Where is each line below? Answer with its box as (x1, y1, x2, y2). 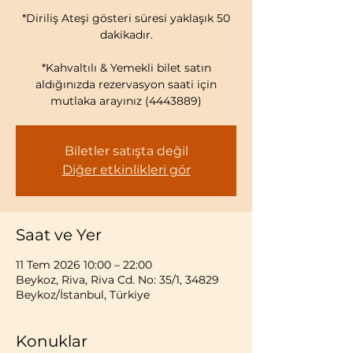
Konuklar (16, 332, 87, 351)
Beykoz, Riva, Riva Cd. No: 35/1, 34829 (16, 273, 219, 287)
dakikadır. (99, 28, 153, 42)
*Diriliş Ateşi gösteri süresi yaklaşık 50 (22, 11, 230, 25)
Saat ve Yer (16, 225, 102, 244)
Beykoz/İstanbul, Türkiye (16, 288, 150, 302)
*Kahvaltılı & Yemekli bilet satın (41, 61, 211, 75)
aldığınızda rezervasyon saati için (35, 77, 217, 91)
